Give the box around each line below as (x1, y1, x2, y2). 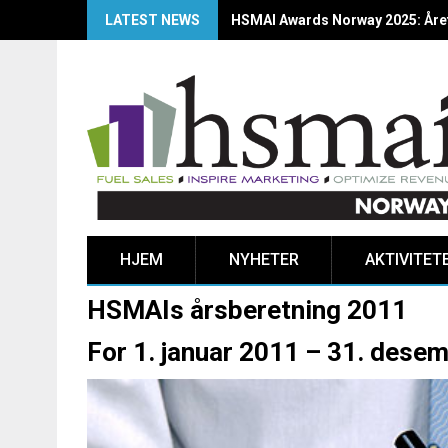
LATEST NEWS (105, 12, 200, 28)
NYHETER (229, 250, 299, 270)
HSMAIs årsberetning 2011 (87, 295, 407, 326)
